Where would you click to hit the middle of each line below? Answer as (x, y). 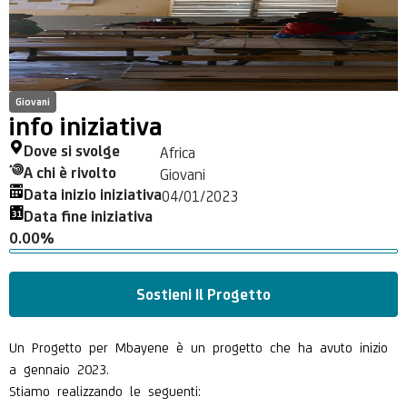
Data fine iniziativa (88, 216)
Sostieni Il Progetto (203, 294)
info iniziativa (86, 125)
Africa (178, 150)
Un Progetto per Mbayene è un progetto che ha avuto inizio (199, 346)
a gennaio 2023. (63, 367)
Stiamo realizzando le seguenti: (105, 389)
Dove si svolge (72, 150)
